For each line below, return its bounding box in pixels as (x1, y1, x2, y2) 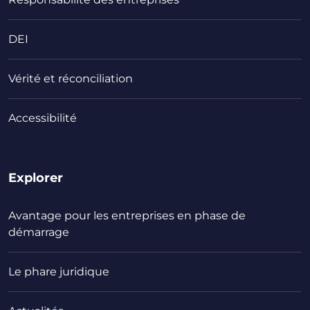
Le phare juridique (8, 264, 109, 278)
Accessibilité (8, 111, 77, 125)
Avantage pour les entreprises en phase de (8, 208, 246, 222)
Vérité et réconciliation (8, 71, 133, 85)
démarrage (8, 225, 69, 239)
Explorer (8, 170, 63, 185)
